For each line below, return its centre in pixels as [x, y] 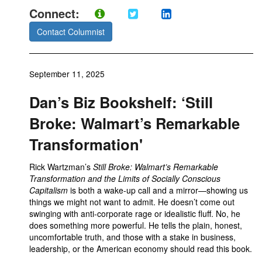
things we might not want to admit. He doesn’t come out [132, 202]
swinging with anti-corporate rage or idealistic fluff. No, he [135, 213]
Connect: [56, 13]
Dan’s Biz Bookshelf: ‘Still [121, 102]
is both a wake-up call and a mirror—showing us [158, 190]
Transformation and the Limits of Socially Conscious [125, 178]
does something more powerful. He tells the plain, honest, [136, 225]
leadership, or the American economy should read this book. [141, 249]
